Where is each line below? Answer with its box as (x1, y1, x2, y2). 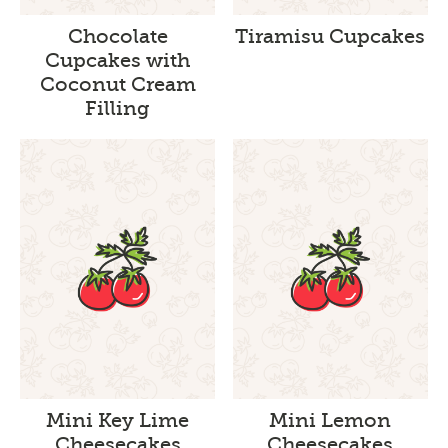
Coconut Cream (39, 72, 196, 96)
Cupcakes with (45, 48, 191, 72)
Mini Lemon (269, 408, 392, 432)
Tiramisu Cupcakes (235, 24, 426, 48)
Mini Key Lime (46, 408, 190, 432)
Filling (85, 96, 151, 120)
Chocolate (67, 24, 168, 48)
